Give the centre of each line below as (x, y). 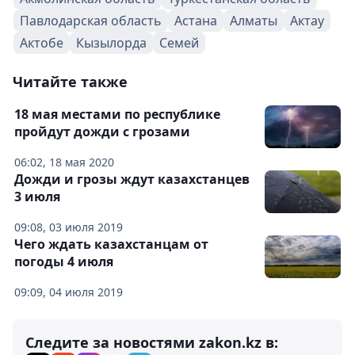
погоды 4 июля (64, 262)
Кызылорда (111, 43)
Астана (196, 21)
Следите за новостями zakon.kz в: (152, 343)
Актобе (42, 43)
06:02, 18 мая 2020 (64, 162)
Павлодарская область (91, 21)
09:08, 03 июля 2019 (69, 227)
